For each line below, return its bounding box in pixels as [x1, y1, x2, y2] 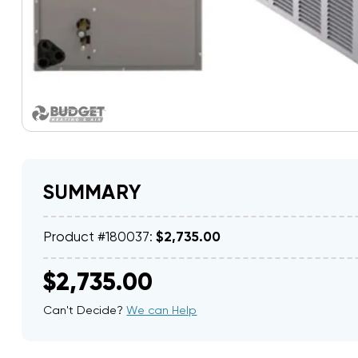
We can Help [126, 304, 197, 316]
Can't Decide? [43, 304, 127, 316]
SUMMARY [43, 182, 141, 204]
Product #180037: [43, 230, 157, 245]
